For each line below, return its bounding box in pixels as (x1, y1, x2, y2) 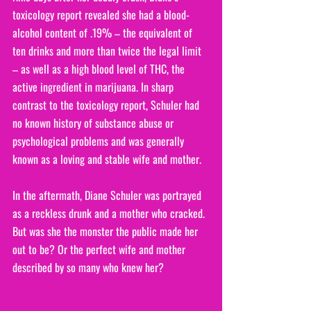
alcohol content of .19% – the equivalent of (12, 24, 195, 41)
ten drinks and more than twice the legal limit (12, 42, 204, 59)
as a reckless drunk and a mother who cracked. (12, 204, 208, 221)
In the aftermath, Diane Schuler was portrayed (12, 186, 204, 203)
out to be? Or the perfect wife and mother (12, 240, 188, 258)
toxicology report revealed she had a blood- (12, 6, 190, 23)
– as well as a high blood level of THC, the (12, 60, 187, 77)
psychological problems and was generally (12, 132, 187, 149)
